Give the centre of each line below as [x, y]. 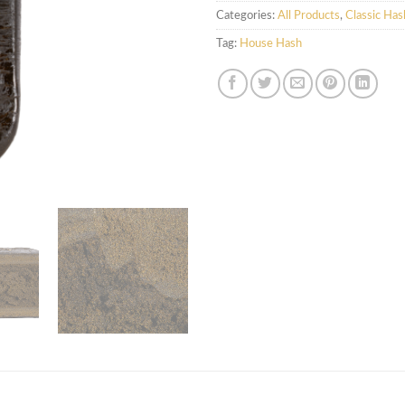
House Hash [271, 44]
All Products [309, 16]
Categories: [247, 16]
